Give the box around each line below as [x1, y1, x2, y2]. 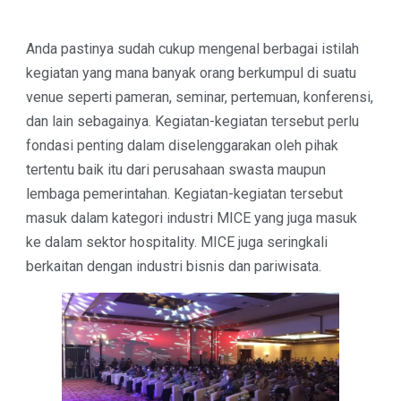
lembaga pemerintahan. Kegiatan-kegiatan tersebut [25, 184, 343, 202]
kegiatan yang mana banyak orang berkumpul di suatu [25, 64, 356, 81]
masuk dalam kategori [25, 209, 166, 226]
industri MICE [166, 209, 251, 226]
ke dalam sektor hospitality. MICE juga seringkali [25, 233, 328, 251]
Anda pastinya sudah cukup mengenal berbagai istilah [25, 39, 359, 57]
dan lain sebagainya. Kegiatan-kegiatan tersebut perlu [25, 112, 359, 130]
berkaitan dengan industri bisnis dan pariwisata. [25, 257, 321, 275]
